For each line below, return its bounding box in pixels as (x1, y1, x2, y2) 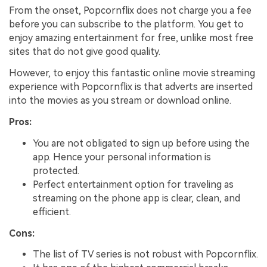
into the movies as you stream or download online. (9, 95, 231, 107)
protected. (33, 164, 79, 176)
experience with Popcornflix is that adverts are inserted (9, 81, 253, 93)
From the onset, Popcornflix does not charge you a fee (9, 5, 252, 17)
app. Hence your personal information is (33, 151, 211, 163)
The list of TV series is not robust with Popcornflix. (33, 249, 258, 260)
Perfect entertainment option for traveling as (33, 178, 234, 190)
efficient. (33, 206, 71, 218)
